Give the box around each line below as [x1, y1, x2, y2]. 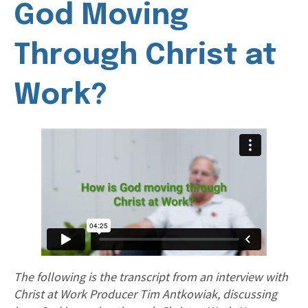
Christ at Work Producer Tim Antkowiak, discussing [14, 285, 277, 302]
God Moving [14, 1, 188, 31]
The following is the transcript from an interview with [14, 268, 288, 285]
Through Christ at [14, 41, 276, 71]
